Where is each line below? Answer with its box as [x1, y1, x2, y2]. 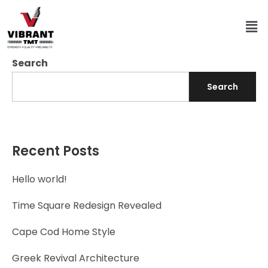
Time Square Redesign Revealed [12, 198, 162, 212]
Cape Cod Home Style [12, 224, 115, 239]
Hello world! [12, 172, 67, 186]
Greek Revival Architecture [12, 251, 139, 265]
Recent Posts [12, 141, 99, 160]
